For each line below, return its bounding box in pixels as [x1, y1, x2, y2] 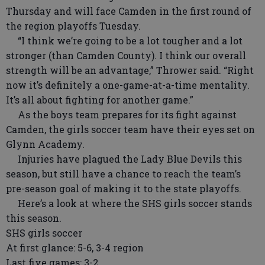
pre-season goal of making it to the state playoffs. [6, 182, 241, 195]
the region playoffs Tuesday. [6, 20, 141, 32]
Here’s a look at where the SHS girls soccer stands [6, 197, 252, 209]
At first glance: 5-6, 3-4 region [6, 241, 144, 254]
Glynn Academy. [6, 138, 85, 150]
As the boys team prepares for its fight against [6, 108, 237, 121]
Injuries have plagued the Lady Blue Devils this [6, 153, 242, 165]
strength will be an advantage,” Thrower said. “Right [6, 64, 254, 76]
